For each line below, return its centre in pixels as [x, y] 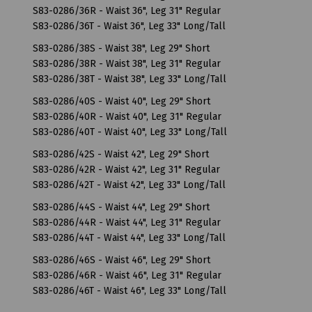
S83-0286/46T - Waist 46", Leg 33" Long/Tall [130, 290]
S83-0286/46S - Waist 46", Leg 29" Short [122, 260]
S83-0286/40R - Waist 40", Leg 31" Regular [127, 116]
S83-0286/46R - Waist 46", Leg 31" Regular [127, 275]
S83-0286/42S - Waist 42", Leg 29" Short [121, 154]
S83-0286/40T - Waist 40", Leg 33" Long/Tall [130, 132]
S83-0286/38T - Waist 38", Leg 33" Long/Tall [130, 79]
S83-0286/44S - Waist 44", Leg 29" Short [121, 207]
